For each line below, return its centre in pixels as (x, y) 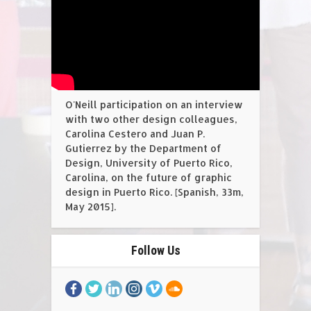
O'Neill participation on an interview (154, 104)
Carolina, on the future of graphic (149, 177)
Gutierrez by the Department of (143, 148)
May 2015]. (91, 207)
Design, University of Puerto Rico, (149, 163)
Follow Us (155, 250)
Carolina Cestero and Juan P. (135, 134)
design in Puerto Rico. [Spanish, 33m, (154, 192)
